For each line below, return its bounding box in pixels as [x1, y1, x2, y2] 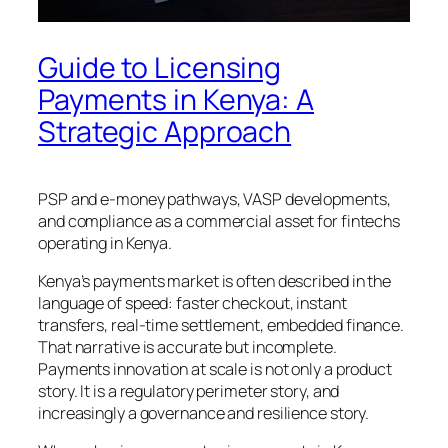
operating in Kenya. [38, 231, 173, 254]
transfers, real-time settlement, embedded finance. [38, 314, 404, 337]
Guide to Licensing [38, 47, 282, 87]
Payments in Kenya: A [38, 79, 314, 119]
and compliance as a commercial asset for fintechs [38, 209, 401, 232]
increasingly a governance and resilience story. [38, 402, 370, 425]
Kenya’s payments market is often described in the [38, 270, 392, 293]
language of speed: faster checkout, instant [38, 292, 347, 315]
